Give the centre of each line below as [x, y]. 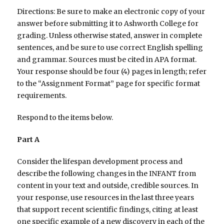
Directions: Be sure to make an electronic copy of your [111, 12]
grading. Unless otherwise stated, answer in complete [110, 36]
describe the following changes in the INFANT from [107, 174]
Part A [28, 140]
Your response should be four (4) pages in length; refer [112, 72]
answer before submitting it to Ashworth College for [108, 24]
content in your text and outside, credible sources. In [108, 186]
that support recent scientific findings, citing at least [108, 210]
